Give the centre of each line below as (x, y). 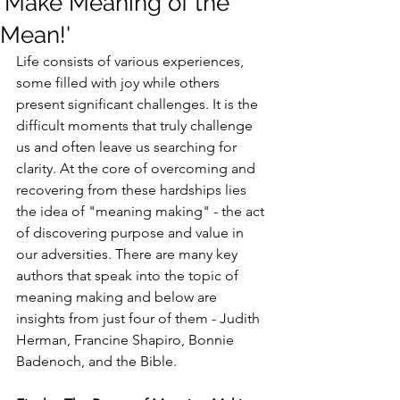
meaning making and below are (118, 297)
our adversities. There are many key (129, 254)
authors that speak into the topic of (129, 275)
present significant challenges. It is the (139, 104)
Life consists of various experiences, (132, 61)
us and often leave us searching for (128, 147)
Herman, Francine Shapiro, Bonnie (127, 340)
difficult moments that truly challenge (136, 125)
